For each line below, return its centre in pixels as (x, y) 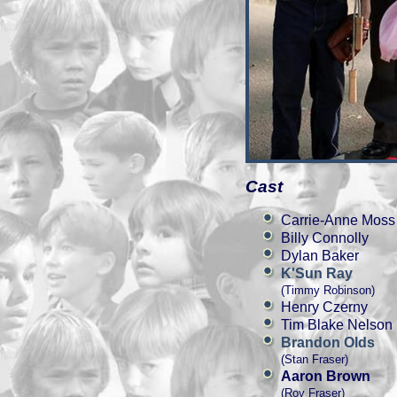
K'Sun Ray (317, 273)
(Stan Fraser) (315, 359)
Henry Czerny (324, 307)
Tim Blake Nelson (337, 325)
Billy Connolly (325, 238)
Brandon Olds (328, 343)
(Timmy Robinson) (328, 290)
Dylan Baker (320, 256)
